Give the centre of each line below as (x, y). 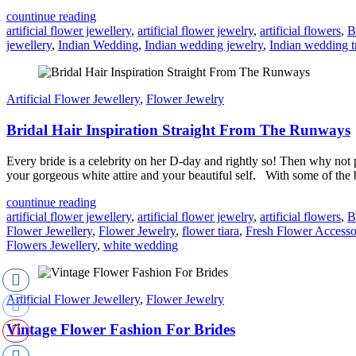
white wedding (141, 245)
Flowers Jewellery (52, 245)
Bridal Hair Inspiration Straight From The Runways (178, 130)
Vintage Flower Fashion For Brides (121, 330)
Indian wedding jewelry (204, 45)
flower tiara (211, 230)
